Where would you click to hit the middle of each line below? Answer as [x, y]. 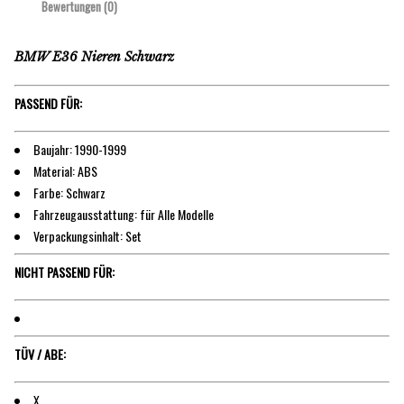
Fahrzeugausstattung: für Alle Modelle [124, 214]
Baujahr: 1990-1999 [80, 149]
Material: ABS [65, 170]
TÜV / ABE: [40, 353]
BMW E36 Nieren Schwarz [94, 57]
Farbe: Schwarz [69, 192]
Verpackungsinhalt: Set [87, 235]
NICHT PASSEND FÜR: [64, 271]
